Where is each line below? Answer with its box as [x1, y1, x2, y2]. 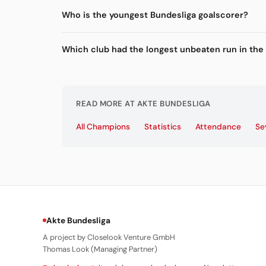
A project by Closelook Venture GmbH [43, 232, 175, 242]
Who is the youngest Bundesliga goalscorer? [62, 9, 248, 21]
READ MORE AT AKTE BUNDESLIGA [76, 99, 211, 109]
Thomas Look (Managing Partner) [43, 243, 157, 254]
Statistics [144, 121, 181, 132]
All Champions [76, 121, 130, 132]
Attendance [195, 121, 241, 132]
